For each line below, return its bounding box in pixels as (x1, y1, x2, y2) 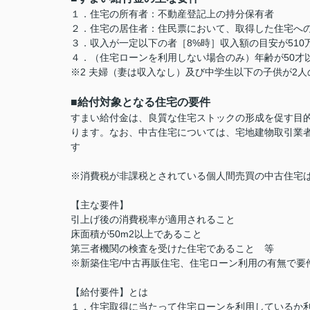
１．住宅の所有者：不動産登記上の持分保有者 (71, 8, 274, 19)
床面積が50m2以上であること (71, 228, 202, 239)
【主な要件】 (71, 199, 129, 210)
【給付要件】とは (71, 286, 148, 298)
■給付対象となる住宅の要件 (71, 96, 210, 108)
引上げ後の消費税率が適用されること (71, 214, 235, 225)
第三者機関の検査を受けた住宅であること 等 (71, 243, 274, 254)
